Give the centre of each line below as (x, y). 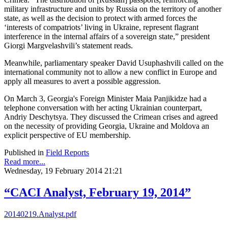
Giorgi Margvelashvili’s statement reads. (68, 45)
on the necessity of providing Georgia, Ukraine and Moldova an (107, 126)
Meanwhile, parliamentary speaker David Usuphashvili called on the (114, 63)
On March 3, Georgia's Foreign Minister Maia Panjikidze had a (105, 98)
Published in (24, 152)
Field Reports (67, 152)
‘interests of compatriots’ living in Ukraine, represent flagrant (101, 27)
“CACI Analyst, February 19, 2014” (97, 192)
